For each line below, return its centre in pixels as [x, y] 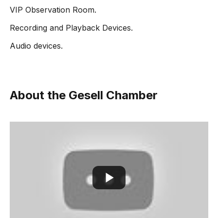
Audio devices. [36, 46]
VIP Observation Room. [53, 10]
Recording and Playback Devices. [71, 28]
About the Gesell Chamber [84, 95]
